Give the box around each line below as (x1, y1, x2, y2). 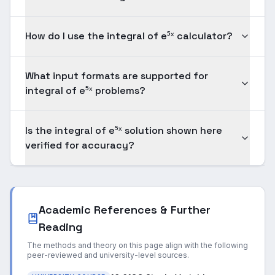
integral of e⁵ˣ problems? (25, 84, 145, 97)
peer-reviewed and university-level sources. (27, 250, 189, 260)
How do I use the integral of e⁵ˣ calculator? (25, 29, 233, 42)
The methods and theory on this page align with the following (27, 241, 248, 250)
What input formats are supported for (25, 69, 208, 82)
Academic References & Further (39, 203, 211, 217)
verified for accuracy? (25, 139, 134, 152)
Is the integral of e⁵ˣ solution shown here (25, 124, 222, 137)
